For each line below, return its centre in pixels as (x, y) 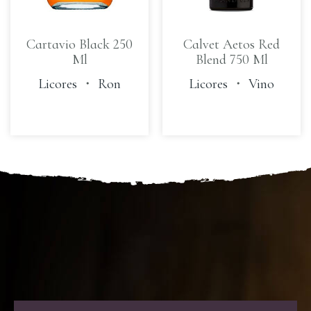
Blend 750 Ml (232, 59)
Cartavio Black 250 (79, 44)
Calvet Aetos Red (232, 44)
